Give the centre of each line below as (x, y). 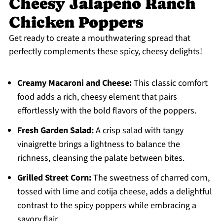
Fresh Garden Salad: (55, 131)
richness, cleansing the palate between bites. (101, 158)
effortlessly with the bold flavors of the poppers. (107, 111)
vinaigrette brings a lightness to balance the (98, 145)
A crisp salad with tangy (138, 131)
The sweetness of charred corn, (150, 178)
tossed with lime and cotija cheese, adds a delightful (114, 192)
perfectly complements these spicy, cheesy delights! (105, 52)
